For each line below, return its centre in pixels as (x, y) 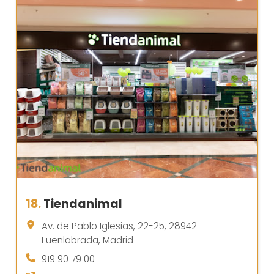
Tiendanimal (83, 204)
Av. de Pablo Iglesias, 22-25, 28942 (119, 226)
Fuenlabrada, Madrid (87, 240)
